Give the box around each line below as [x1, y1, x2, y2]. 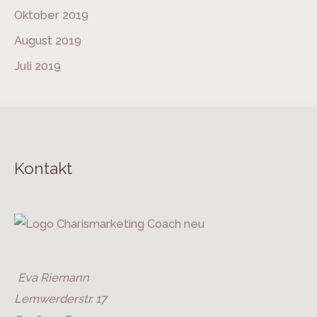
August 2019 [14, 34, 81, 48]
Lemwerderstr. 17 [14, 292, 107, 306]
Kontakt [14, 159, 72, 178]
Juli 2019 [14, 59, 61, 74]
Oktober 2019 [14, 8, 88, 22]
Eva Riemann [18, 270, 89, 284]
